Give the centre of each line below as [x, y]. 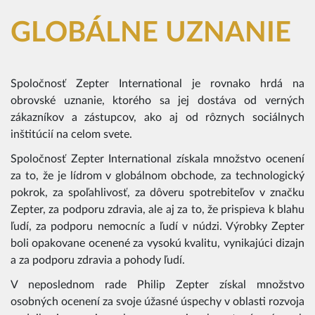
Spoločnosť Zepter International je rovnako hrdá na [157, 83]
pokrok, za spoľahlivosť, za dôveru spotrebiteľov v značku [157, 192]
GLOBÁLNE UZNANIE [151, 33]
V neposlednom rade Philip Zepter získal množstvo [157, 285]
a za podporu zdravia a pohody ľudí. [98, 260]
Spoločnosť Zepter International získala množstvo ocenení [157, 159]
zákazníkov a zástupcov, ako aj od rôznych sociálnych [157, 117]
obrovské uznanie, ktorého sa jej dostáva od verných [157, 100]
